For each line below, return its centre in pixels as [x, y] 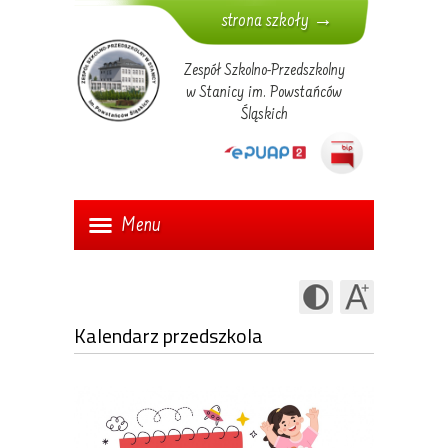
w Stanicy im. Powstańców [264, 93]
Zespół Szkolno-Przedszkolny [264, 71]
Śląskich [264, 115]
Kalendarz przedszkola [168, 335]
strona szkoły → [277, 22]
